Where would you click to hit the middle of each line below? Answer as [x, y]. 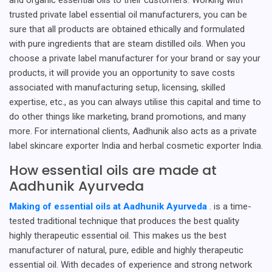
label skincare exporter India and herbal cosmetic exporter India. [136, 145]
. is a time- [230, 206]
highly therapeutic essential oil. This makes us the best [118, 235]
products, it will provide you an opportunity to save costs [122, 73]
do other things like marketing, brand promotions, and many [127, 116]
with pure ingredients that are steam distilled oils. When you [127, 43]
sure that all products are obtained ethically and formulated [127, 29]
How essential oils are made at [113, 170]
